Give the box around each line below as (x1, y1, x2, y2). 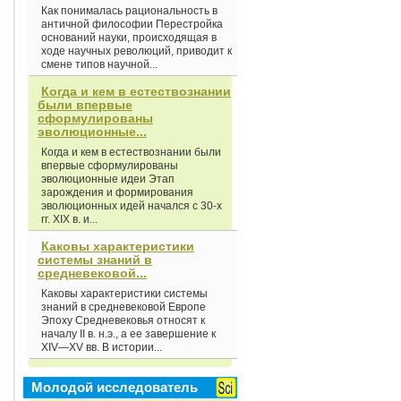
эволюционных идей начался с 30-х (41, 200, 222, 212)
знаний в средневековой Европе (41, 301, 206, 313)
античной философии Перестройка (41, 18, 223, 30)
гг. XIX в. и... (41, 213, 98, 226)
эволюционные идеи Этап (41, 173, 175, 185)
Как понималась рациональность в (41, 4, 218, 17)
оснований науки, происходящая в (41, 31, 217, 44)
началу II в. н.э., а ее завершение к (41, 328, 216, 340)
